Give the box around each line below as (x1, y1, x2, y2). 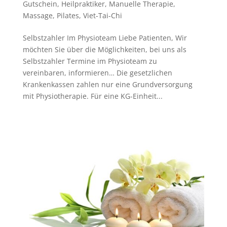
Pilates (56, 10, 79, 20)
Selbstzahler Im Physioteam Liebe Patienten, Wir (22, 32, 187, 43)
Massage (22, 10, 53, 20)
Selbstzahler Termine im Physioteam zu (22, 56, 157, 66)
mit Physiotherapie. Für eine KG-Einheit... (22, 91, 163, 101)
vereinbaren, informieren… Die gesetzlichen (22, 67, 172, 78)
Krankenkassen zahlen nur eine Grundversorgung (22, 79, 193, 89)
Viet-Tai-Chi (83, 10, 122, 20)
